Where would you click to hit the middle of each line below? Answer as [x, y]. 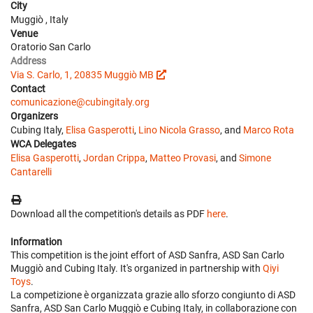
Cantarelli [31, 172]
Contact [28, 88]
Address [28, 60]
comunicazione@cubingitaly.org [80, 102]
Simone [255, 158]
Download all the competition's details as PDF [109, 213]
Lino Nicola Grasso [179, 130]
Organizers [34, 116]
